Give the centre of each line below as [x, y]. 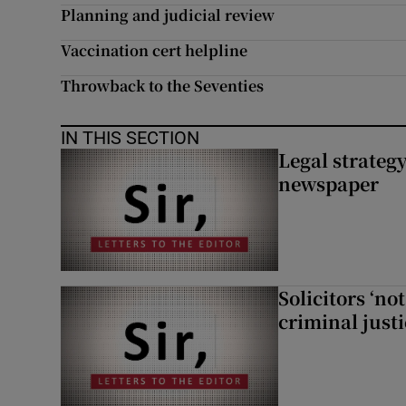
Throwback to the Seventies [163, 86]
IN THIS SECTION [130, 138]
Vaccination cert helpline [155, 50]
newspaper [328, 184]
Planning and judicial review [168, 15]
